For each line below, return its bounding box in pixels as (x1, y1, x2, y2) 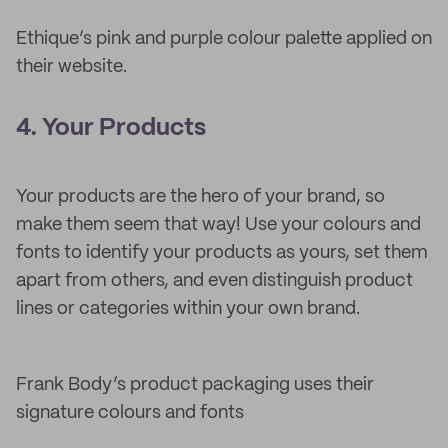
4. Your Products (16, 117, 206, 140)
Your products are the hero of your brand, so (16, 188, 385, 206)
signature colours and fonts (16, 404, 244, 422)
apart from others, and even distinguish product (16, 272, 413, 290)
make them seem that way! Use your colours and (16, 216, 421, 234)
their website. (16, 58, 127, 76)
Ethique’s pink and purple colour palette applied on (16, 30, 432, 48)
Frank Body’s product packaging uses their (16, 376, 374, 394)
